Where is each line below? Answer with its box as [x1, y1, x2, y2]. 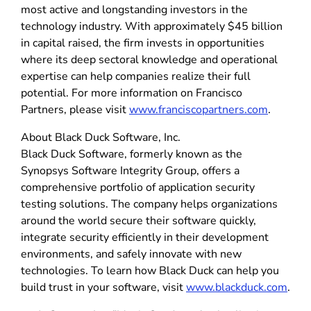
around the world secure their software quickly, [21, 212, 256, 228]
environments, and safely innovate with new [21, 246, 242, 262]
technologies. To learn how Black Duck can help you [21, 262, 279, 278]
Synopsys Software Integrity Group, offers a [21, 162, 239, 178]
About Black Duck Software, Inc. [21, 129, 180, 145]
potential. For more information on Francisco [21, 85, 242, 101]
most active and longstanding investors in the [21, 1, 248, 17]
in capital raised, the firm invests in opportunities [21, 35, 264, 51]
